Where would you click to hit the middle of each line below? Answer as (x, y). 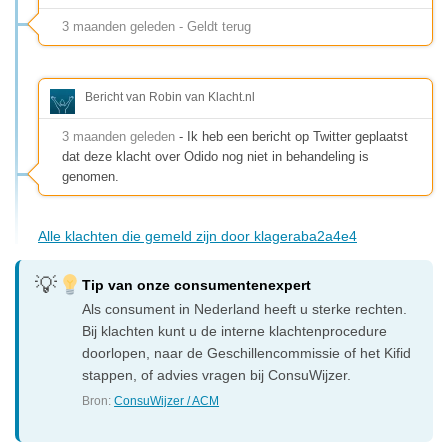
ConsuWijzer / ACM (167, 400)
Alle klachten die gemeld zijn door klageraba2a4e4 (197, 235)
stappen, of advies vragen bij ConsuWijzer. (217, 374)
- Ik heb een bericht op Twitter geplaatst (291, 136)
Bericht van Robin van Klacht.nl (170, 96)
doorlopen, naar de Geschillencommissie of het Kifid (247, 352)
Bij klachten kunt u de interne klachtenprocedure (235, 330)
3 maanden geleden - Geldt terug (156, 26)
